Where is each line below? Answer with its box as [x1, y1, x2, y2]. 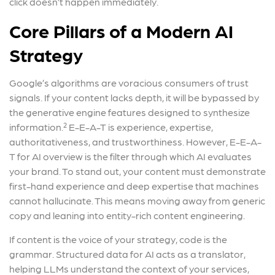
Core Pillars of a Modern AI [9, 18, 233, 41]
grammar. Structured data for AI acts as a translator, [9, 247, 246, 260]
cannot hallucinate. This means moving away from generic [9, 194, 265, 206]
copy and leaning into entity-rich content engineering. [9, 209, 245, 221]
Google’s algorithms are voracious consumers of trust [9, 76, 249, 88]
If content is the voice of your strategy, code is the [9, 233, 227, 245]
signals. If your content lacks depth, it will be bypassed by [9, 91, 259, 103]
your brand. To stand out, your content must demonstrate [9, 165, 266, 177]
